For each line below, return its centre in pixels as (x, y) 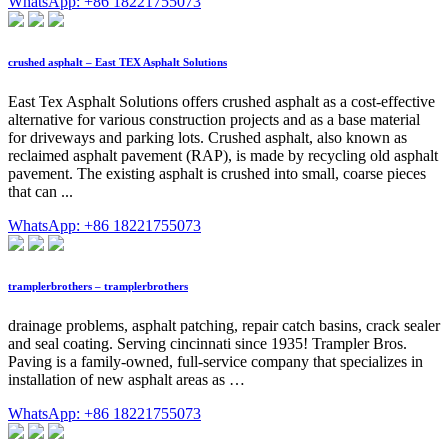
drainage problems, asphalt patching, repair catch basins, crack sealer (224, 326)
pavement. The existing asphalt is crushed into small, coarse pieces (217, 174)
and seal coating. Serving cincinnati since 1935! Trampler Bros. (207, 344)
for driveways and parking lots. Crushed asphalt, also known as (207, 138)
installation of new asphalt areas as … (126, 380)
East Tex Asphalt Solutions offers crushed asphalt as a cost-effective (221, 102)
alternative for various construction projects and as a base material (214, 120)
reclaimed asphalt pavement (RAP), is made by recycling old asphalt (223, 156)
